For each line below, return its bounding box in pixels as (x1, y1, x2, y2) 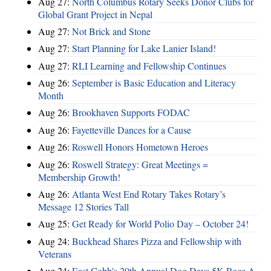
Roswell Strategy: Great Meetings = (72, 157, 208, 171)
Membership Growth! (38, 170, 120, 183)
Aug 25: (38, 217, 72, 230)
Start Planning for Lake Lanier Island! (72, 42, 216, 55)
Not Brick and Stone (72, 24, 151, 38)
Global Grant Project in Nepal (38, 7, 152, 21)
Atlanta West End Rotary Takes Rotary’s (72, 187, 226, 200)
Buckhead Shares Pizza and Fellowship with (72, 234, 241, 247)
